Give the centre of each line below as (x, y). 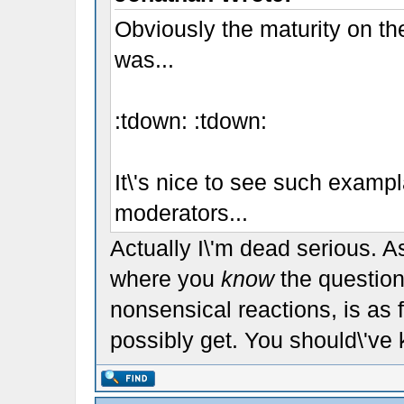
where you (165, 279)
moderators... (181, 213)
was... (144, 60)
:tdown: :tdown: (190, 121)
